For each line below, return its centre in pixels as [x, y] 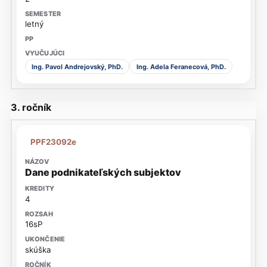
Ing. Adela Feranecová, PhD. [181, 66]
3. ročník [31, 107]
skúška [38, 249]
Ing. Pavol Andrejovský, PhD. [77, 66]
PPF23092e [54, 142]
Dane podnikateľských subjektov [103, 173]
